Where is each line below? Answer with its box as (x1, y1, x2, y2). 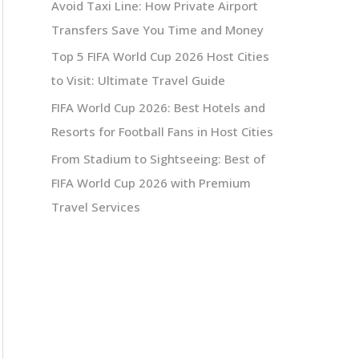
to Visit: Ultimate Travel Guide (51, 72, 225, 89)
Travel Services (51, 198, 140, 215)
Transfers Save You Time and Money (51, 21, 264, 38)
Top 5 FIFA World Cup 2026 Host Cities (51, 48, 269, 65)
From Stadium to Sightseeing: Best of (51, 150, 265, 167)
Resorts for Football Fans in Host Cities (51, 123, 273, 140)
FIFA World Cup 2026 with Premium (51, 174, 251, 191)
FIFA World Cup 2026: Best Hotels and (51, 99, 265, 116)
